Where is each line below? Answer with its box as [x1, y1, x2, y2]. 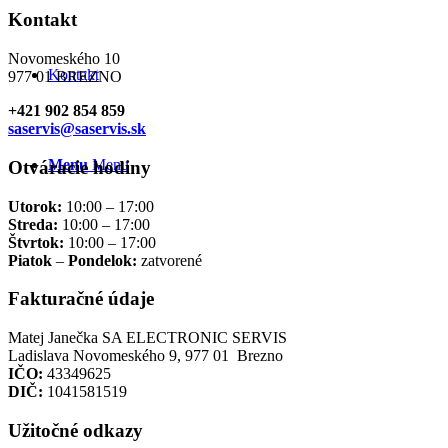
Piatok [8, 251, 52, 269]
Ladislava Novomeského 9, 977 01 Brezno [8, 346, 283, 364]
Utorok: [8, 197, 62, 215]
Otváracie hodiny [8, 156, 151, 178]
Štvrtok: [8, 233, 64, 251]
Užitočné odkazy [8, 419, 143, 441]
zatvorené [137, 251, 202, 269]
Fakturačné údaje [8, 288, 154, 310]
